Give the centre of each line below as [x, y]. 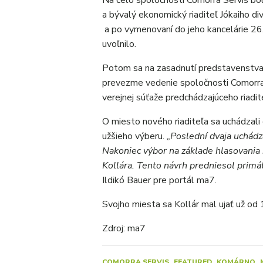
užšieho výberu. [134, 136]
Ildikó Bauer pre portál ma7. [159, 180]
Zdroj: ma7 [124, 228]
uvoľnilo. [119, 44]
